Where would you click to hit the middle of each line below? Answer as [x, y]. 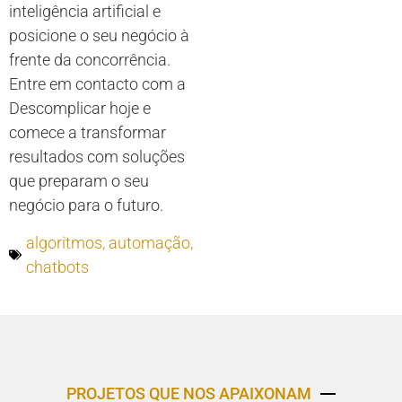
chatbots [57, 267]
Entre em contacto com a [97, 84]
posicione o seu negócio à [99, 36]
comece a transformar [87, 133]
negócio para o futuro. [86, 205]
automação [149, 242]
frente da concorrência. [90, 60]
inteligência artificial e [85, 12]
